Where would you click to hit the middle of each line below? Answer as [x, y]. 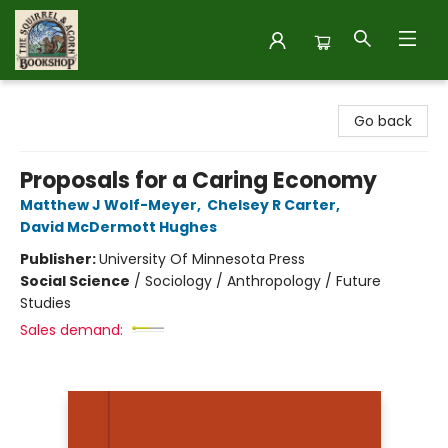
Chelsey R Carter [271, 205]
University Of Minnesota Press [202, 259]
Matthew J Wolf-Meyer [108, 205]
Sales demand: [71, 330]
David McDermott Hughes [118, 227]
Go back [383, 121]
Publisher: [59, 259]
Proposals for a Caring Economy [198, 180]
